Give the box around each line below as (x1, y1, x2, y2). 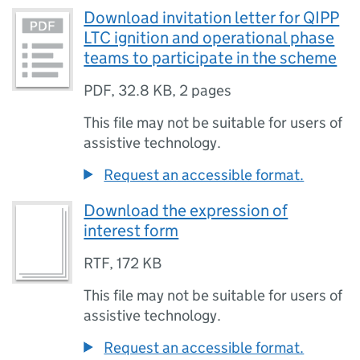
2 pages (179, 81, 232, 100)
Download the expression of (84, 200, 288, 221)
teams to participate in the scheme (84, 47, 337, 68)
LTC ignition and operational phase (84, 27, 335, 48)
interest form (84, 220, 179, 241)
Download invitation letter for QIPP (84, 7, 340, 28)
